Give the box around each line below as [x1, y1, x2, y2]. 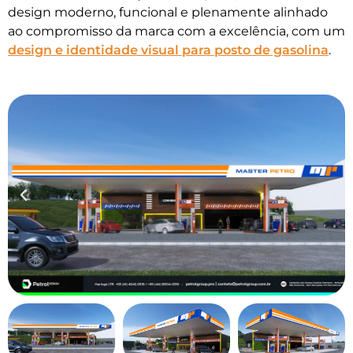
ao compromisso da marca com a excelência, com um [8, 24, 345, 39]
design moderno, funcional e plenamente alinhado [8, 5, 328, 20]
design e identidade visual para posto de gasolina [8, 43, 329, 58]
